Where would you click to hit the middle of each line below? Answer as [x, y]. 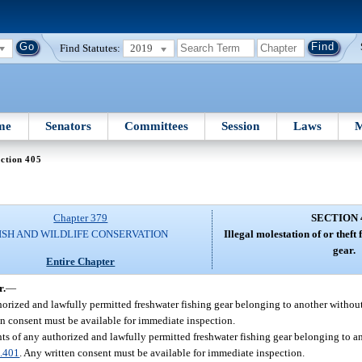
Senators [68, 126]
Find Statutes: [90, 48]
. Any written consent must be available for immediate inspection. [162, 352]
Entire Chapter [81, 261]
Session [241, 126]
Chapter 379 [81, 218]
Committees [157, 126]
